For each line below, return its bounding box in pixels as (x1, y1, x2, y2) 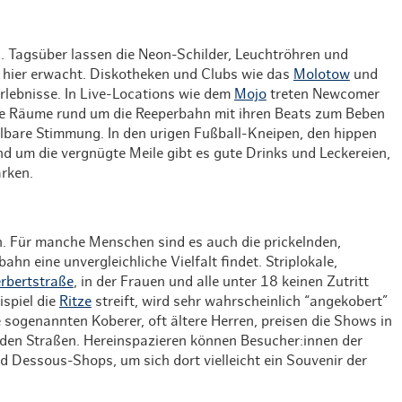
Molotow (293, 66, 350, 82)
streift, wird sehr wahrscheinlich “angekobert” (91, 293, 388, 309)
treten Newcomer (266, 86, 380, 101)
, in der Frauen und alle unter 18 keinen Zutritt (73, 274, 369, 289)
